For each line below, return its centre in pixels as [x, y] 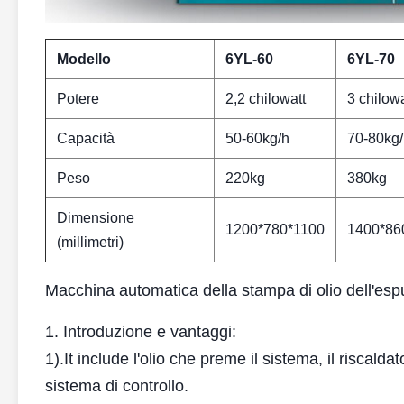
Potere [78, 99]
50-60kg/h [257, 138]
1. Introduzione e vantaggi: [141, 332]
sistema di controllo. [117, 386]
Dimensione [96, 218]
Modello [84, 59]
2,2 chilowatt [266, 99]
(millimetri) [90, 242]
